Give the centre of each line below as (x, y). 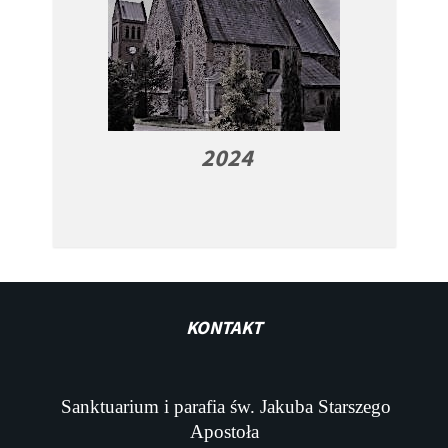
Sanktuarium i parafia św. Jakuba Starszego (225, 407)
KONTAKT (224, 328)
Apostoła (224, 432)
